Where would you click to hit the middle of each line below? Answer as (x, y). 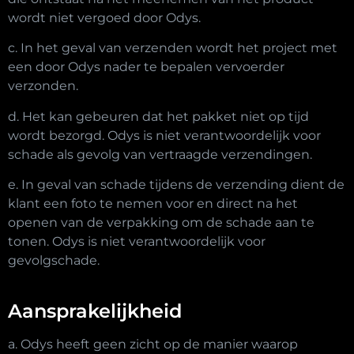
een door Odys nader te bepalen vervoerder (146, 67)
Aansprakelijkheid (95, 311)
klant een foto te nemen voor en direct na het (153, 204)
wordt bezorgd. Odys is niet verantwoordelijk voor (164, 135)
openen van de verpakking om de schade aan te (161, 223)
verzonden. (43, 86)
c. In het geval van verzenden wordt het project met (173, 48)
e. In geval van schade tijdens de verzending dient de (176, 185)
